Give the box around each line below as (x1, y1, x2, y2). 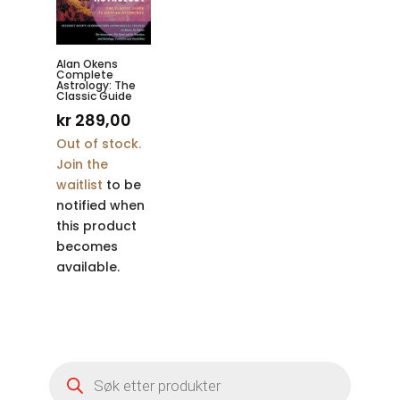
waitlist (55, 176, 103, 195)
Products (47, 357, 107, 376)
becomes (55, 237, 118, 256)
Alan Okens (55, 56, 118, 72)
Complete (55, 67, 113, 83)
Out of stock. (55, 135, 141, 154)
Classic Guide (55, 88, 132, 104)
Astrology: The (55, 78, 136, 94)
